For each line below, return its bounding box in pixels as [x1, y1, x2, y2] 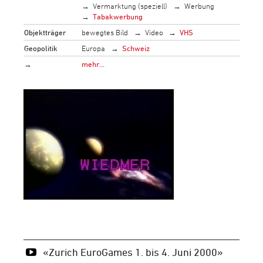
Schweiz [122, 43, 150, 53]
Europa [82, 43, 106, 53]
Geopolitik [24, 43, 58, 53]
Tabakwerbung [93, 11, 143, 21]
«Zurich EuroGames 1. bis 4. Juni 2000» [42, 245, 223, 258]
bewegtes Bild [82, 27, 129, 37]
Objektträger [24, 27, 66, 37]
